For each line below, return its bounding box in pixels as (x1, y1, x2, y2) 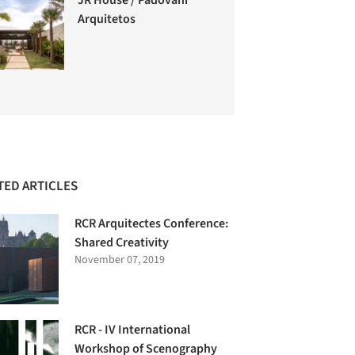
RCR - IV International (74, 321, 191, 339)
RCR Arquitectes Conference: (74, 215, 229, 233)
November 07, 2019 (74, 252, 166, 269)
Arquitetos (78, 10, 136, 28)
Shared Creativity (74, 234, 170, 252)
